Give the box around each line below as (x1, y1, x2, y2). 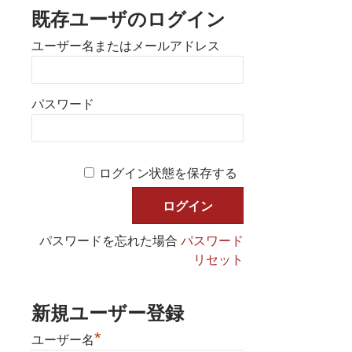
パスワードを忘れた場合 (39, 233, 181, 247)
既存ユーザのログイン (31, 9, 225, 30)
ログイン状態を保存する (99, 167, 238, 180)
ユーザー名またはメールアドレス (31, 39, 220, 53)
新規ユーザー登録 (31, 302, 184, 324)
